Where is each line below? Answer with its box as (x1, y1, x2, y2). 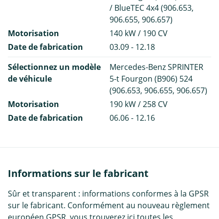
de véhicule (8, 73, 52, 85)
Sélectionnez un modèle (8, 62, 101, 73)
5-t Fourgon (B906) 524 (109, 73, 193, 85)
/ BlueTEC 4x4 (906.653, (109, 2, 194, 14)
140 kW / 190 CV (109, 28, 168, 39)
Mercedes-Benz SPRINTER (109, 62, 203, 73)
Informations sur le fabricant (8, 167, 149, 180)
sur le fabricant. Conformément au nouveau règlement (8, 200, 210, 211)
